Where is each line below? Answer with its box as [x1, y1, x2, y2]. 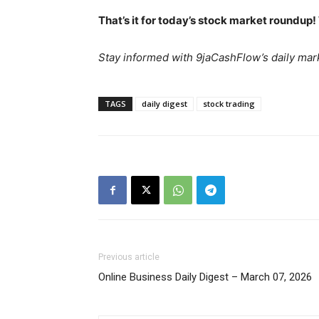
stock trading [203, 98, 255, 109]
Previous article [98, 252, 159, 262]
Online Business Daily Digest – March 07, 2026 [98, 271, 312, 283]
